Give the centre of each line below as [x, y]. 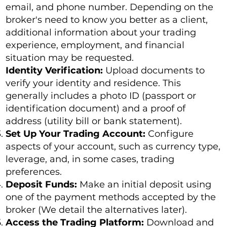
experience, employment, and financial [95, 45]
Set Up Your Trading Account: [77, 134]
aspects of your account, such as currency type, [113, 147]
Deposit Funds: [43, 185]
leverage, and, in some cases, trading [90, 159]
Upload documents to [155, 71]
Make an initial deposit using [146, 185]
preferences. [34, 172]
